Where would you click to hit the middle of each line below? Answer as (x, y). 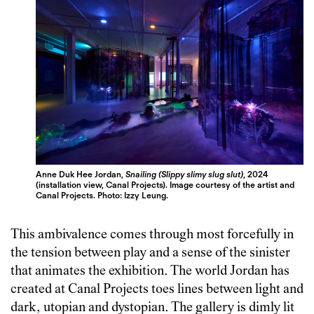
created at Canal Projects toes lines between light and (157, 289)
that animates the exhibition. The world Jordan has (150, 271)
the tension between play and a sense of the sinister (150, 253)
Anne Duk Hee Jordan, (81, 174)
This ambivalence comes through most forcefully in (152, 235)
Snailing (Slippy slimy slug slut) (185, 174)
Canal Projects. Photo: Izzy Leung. (102, 195)
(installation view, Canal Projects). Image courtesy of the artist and (165, 184)
